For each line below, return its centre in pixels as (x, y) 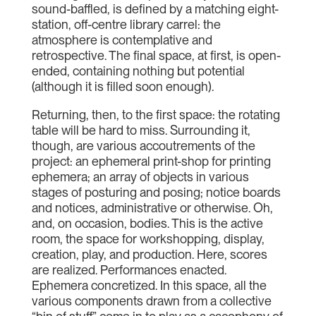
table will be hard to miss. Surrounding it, (141, 130)
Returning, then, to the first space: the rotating (156, 115)
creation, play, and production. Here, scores (149, 254)
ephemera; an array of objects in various (140, 177)
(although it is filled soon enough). (122, 86)
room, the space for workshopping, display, (148, 239)
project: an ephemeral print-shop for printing (151, 161)
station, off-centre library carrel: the (126, 24)
